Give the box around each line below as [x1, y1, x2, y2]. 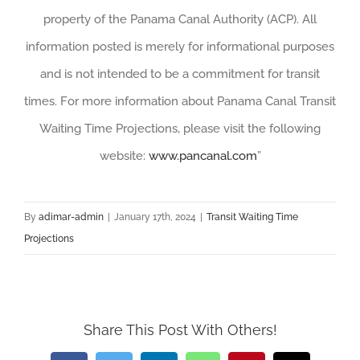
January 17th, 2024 [114, 211, 196, 223]
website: [99, 149, 149, 164]
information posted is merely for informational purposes [26, 39, 334, 55]
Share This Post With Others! [83, 321, 277, 339]
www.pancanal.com [148, 149, 257, 164]
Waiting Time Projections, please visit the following [39, 121, 321, 137]
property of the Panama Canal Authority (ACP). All [43, 12, 317, 27]
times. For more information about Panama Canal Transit [24, 94, 336, 109]
